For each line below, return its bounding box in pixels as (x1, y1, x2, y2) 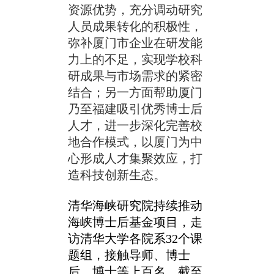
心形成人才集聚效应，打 (68, 152, 203, 166)
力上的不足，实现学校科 (68, 53, 203, 67)
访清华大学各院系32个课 (68, 232, 203, 246)
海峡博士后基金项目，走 (68, 215, 203, 229)
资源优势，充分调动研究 (68, 3, 203, 17)
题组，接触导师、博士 (68, 248, 191, 262)
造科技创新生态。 (68, 168, 166, 182)
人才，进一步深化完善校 (68, 119, 203, 133)
